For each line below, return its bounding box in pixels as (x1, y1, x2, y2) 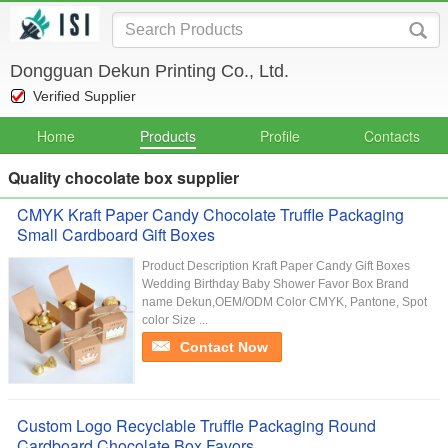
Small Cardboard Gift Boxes (17, 223, 215, 246)
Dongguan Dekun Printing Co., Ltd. (10, 61, 289, 81)
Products (140, 126, 196, 146)
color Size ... (142, 313, 208, 327)
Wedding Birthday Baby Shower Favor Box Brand (142, 277, 409, 291)
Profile (260, 126, 300, 146)
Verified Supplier (33, 88, 136, 104)
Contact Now (180, 339, 268, 355)
